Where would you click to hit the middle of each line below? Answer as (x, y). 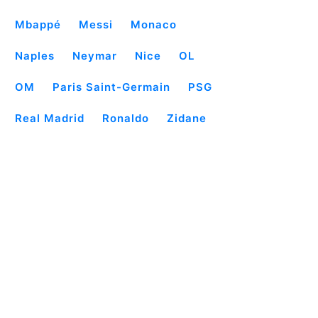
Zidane (187, 118)
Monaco (154, 24)
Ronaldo (126, 118)
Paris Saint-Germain (111, 87)
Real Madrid (50, 118)
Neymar (95, 56)
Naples (35, 56)
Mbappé (38, 24)
